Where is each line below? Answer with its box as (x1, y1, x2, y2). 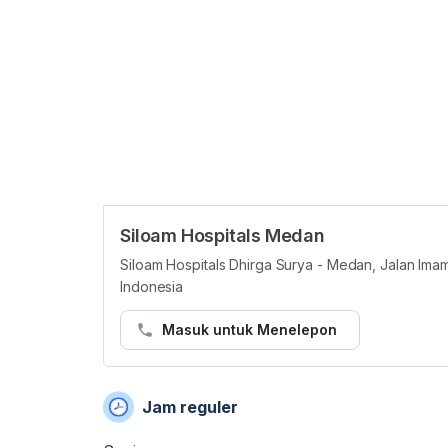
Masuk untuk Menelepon (161, 321, 337, 338)
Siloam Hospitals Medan (120, 225, 325, 246)
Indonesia (120, 278, 184, 295)
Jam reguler (142, 397, 239, 417)
